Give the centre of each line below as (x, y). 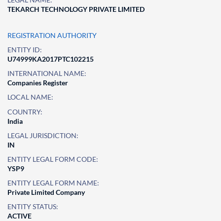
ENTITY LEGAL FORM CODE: (53, 159)
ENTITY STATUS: (33, 206)
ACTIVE (19, 216)
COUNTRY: (25, 112)
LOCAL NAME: (30, 97)
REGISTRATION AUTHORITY (52, 35)
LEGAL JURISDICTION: (43, 135)
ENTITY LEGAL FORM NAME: (53, 183)
